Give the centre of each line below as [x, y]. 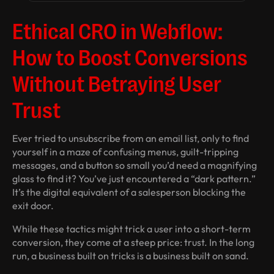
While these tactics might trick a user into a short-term [131, 229]
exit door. [33, 206]
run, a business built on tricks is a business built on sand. [131, 256]
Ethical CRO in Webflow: [117, 30]
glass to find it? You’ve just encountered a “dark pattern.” [134, 179]
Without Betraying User [117, 83]
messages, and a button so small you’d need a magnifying [135, 165]
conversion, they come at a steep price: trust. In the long [133, 243]
